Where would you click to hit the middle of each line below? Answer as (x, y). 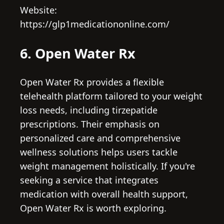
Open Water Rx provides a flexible (92, 82)
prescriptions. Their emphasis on (90, 124)
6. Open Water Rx (78, 53)
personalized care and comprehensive (100, 138)
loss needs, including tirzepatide (89, 110)
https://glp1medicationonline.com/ (95, 24)
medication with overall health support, (104, 194)
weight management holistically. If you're (107, 166)
